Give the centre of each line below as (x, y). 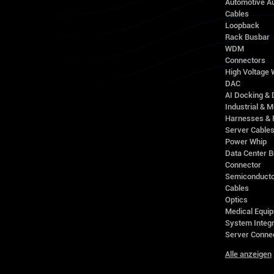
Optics (236, 200)
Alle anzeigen (248, 254)
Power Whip (246, 142)
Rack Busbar (247, 37)
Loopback (242, 26)
